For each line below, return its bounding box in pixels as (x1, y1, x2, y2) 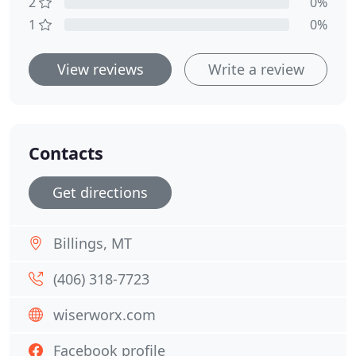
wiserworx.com (53, 305, 156, 324)
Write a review (207, 60, 304, 79)
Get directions (52, 183, 148, 202)
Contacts (29, 141, 103, 164)
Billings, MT (53, 234, 132, 253)
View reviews (56, 60, 144, 79)
